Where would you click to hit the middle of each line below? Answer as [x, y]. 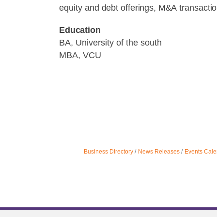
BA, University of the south [110, 43]
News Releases [159, 152]
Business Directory [108, 152]
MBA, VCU [80, 55]
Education [80, 30]
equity [72, 8]
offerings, [138, 8]
